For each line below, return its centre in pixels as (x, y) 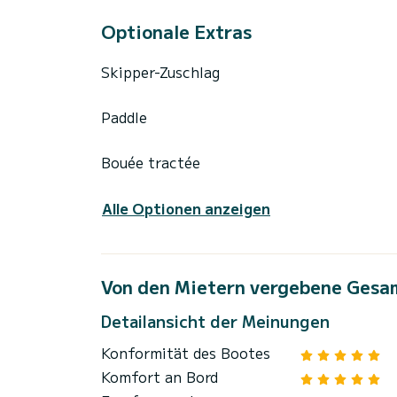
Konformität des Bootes (186, 353)
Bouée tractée (151, 163)
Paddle (124, 117)
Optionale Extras (176, 32)
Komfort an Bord (160, 377)
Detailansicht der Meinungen (215, 321)
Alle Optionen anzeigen (186, 209)
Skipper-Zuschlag (160, 72)
